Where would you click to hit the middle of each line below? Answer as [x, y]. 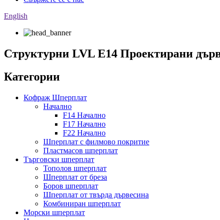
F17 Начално [84, 124]
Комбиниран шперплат [82, 203]
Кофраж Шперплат [55, 97]
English [16, 16]
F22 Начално [84, 133]
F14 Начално [84, 115]
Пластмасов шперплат [81, 150]
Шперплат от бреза [75, 177]
